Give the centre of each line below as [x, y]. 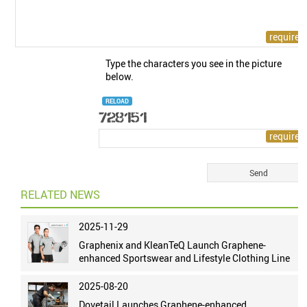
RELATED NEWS [61, 195]
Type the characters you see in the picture [194, 63]
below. [120, 76]
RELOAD [118, 101]
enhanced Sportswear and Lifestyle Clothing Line [185, 258]
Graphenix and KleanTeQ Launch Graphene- [173, 245]
